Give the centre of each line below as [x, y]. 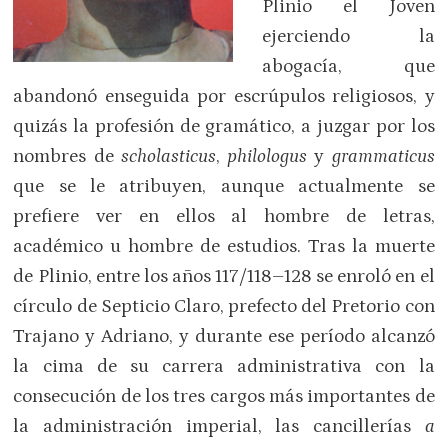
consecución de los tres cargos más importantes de [224, 396]
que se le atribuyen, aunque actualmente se [224, 186]
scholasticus [168, 156]
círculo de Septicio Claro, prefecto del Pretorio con [224, 306]
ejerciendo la [348, 36]
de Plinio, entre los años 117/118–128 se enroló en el [224, 276]
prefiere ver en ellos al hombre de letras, [224, 216]
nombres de [67, 156]
